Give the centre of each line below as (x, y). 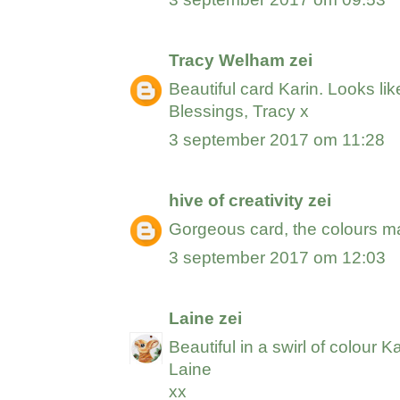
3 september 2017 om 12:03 (278, 258)
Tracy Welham (227, 61)
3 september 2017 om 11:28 (277, 140)
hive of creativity (237, 201)
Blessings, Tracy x (239, 112)
